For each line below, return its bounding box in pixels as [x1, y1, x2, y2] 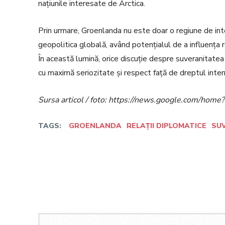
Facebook [130, 155, 156, 163]
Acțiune [63, 156, 86, 163]
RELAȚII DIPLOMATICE [127, 121, 206, 131]
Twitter [196, 155, 215, 163]
